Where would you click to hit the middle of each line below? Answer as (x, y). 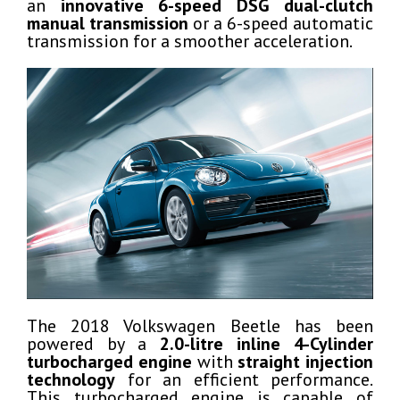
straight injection (305, 361)
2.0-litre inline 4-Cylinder (267, 343)
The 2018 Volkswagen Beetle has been (200, 325)
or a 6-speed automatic (281, 23)
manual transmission (108, 23)
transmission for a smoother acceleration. (190, 41)
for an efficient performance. (244, 379)
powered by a (93, 343)
